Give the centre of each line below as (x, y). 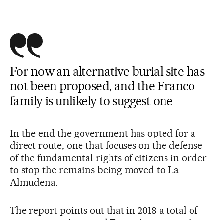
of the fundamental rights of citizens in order (109, 158)
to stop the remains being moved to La (95, 170)
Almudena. (34, 182)
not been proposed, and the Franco (102, 86)
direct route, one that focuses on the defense (106, 146)
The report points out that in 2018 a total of (104, 210)
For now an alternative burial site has (107, 71)
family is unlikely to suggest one (91, 101)
